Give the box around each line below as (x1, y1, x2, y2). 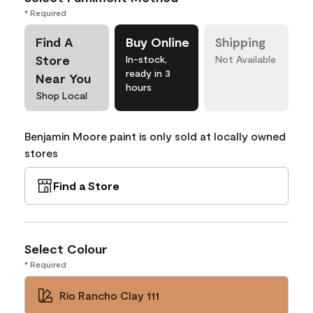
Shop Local (36, 89, 87, 101)
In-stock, (125, 53, 167, 65)
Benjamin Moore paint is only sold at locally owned (24, 129, 286, 143)
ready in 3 (125, 67, 170, 79)
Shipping (215, 34, 266, 50)
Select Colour (24, 241, 108, 256)
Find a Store (53, 179, 119, 192)
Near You (36, 71, 91, 86)
